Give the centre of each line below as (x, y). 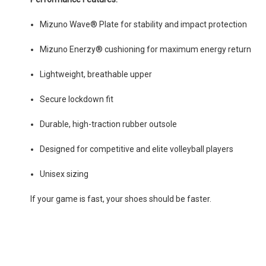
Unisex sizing (64, 174)
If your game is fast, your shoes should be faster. (121, 199)
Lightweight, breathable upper (96, 74)
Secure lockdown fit (77, 99)
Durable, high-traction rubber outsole (109, 124)
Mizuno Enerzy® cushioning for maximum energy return (146, 49)
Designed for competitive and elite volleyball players (137, 149)
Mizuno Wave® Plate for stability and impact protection (144, 24)
